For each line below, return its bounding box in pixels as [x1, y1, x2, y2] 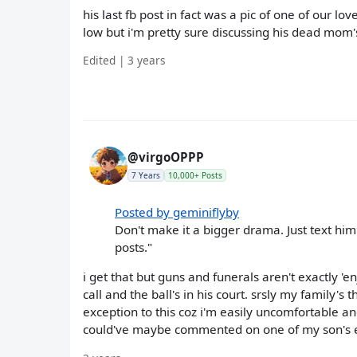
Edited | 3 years [83, 53, 166, 69]
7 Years [131, 170, 160, 182]
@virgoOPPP [127, 149, 204, 166]
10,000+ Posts [168, 170, 222, 182]
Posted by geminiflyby [115, 204, 239, 221]
